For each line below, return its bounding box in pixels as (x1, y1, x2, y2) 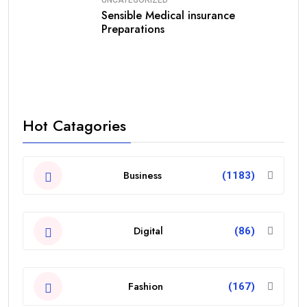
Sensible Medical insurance (101, 7, 235, 23)
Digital (134, 223, 163, 238)
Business (123, 167, 162, 183)
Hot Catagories (23, 114, 126, 137)
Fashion (127, 278, 163, 294)
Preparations (101, 21, 164, 37)
